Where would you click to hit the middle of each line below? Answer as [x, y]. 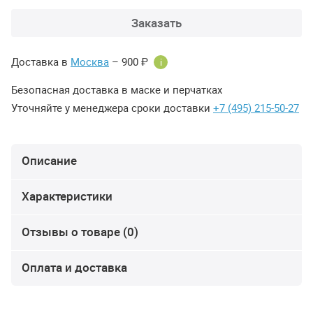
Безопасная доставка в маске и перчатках [117, 89]
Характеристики [67, 196]
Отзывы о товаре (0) [80, 232]
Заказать [156, 23]
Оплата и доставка [74, 267]
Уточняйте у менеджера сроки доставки [112, 108]
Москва [90, 61]
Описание [49, 160]
